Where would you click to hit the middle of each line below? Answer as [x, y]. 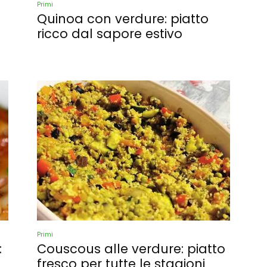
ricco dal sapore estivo [110, 34]
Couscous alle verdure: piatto [131, 249]
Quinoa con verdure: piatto [123, 19]
